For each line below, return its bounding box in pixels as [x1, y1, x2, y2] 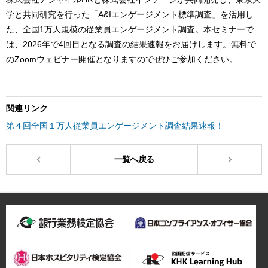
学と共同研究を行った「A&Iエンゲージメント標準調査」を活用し [6, 10, 254, 19]
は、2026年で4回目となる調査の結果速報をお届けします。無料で [6, 39, 256, 49]
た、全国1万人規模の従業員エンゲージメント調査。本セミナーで [6, 25, 254, 34]
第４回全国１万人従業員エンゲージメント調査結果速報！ [6, 121, 224, 130]
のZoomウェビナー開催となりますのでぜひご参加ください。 [6, 54, 237, 64]
